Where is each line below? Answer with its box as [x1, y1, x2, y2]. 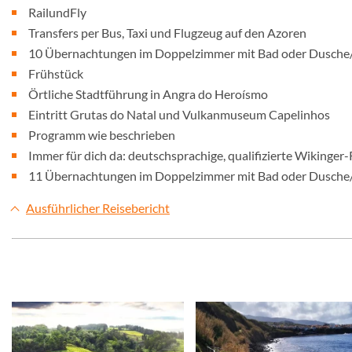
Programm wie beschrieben [28, 127, 175, 142]
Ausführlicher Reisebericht [26, 200, 170, 215]
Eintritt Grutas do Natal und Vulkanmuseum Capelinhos [28, 107, 330, 122]
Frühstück [28, 66, 83, 81]
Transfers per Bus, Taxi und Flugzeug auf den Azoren [28, 25, 306, 40]
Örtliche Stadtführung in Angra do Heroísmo [28, 86, 268, 101]
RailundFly [28, 5, 86, 20]
